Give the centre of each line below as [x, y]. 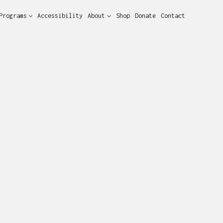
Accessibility [60, 16]
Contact [173, 16]
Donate [145, 16]
